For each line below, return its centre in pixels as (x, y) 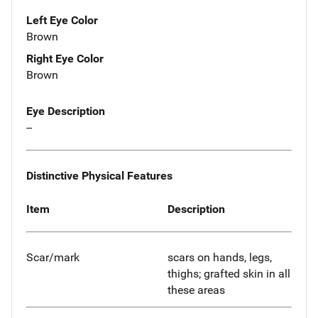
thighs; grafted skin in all (229, 274)
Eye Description (66, 111)
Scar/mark (53, 258)
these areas (196, 290)
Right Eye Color (65, 59)
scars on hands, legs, (220, 258)
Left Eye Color (62, 21)
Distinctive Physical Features (99, 175)
